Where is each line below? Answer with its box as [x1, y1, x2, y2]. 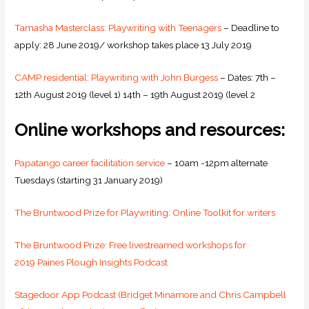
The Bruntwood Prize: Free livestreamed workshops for [14, 239, 247, 250]
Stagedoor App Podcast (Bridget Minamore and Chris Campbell [14, 288, 287, 300]
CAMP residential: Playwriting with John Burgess [14, 72, 219, 83]
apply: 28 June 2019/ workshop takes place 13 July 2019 [14, 39, 252, 51]
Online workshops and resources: [14, 119, 290, 140]
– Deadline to [221, 22, 280, 34]
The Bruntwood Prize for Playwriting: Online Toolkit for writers [14, 206, 276, 218]
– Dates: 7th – [218, 72, 279, 83]
